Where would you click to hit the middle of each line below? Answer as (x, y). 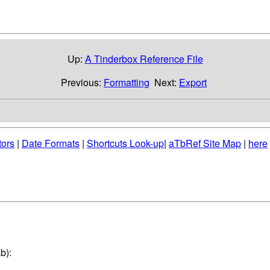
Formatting (127, 82)
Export (193, 82)
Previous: (82, 82)
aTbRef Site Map (205, 143)
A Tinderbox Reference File (144, 58)
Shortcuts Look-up (125, 143)
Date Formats (51, 143)
